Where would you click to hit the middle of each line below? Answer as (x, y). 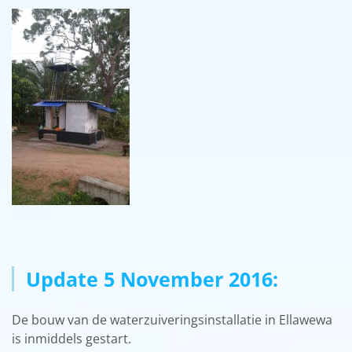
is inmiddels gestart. (71, 338)
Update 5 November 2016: (152, 279)
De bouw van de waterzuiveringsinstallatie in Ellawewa (172, 319)
